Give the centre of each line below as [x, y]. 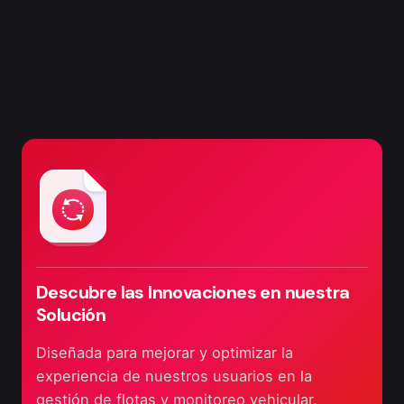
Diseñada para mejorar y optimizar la [165, 352]
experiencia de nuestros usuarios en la [174, 376]
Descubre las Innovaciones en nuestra [193, 292]
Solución [71, 314]
